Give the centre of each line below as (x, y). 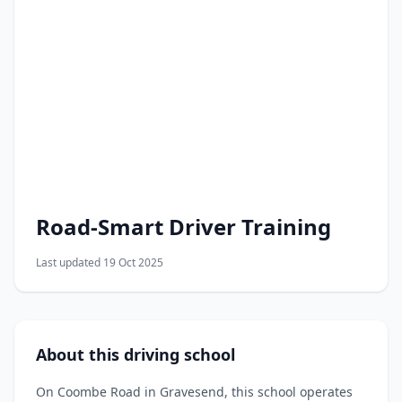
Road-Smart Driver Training (184, 226)
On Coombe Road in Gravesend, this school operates (194, 391)
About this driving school (135, 354)
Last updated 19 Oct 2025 (100, 262)
